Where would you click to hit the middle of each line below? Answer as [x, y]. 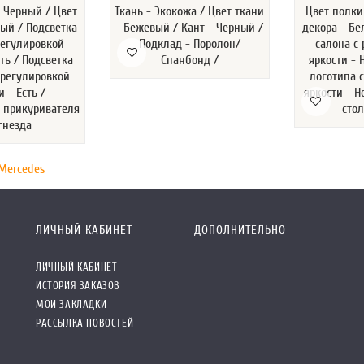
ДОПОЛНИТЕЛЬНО [240, 230]
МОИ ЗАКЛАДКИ [71, 304]
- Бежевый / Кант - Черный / [190, 27]
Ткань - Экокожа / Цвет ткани [190, 11]
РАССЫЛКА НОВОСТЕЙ [85, 323]
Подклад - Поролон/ [189, 43]
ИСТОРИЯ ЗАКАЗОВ [78, 285]
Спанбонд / [189, 60]
